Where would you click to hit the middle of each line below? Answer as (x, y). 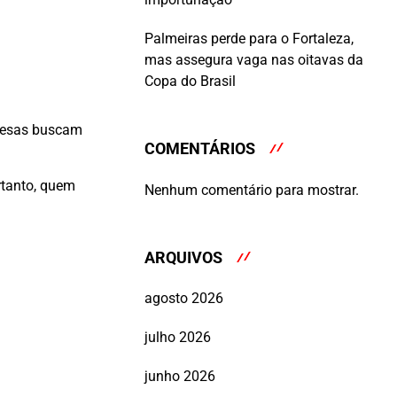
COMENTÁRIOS (200, 149)
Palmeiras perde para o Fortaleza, (249, 39)
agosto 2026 (184, 299)
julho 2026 (178, 338)
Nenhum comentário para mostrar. (252, 190)
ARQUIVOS (183, 257)
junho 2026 (180, 377)
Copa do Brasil (190, 82)
